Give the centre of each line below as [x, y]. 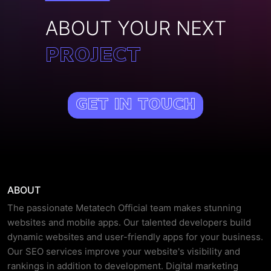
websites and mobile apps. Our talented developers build [129, 223]
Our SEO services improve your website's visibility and [124, 252]
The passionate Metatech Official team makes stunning [124, 208]
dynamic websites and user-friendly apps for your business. [135, 237]
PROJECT [93, 57]
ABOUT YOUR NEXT [135, 28]
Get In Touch [135, 106]
